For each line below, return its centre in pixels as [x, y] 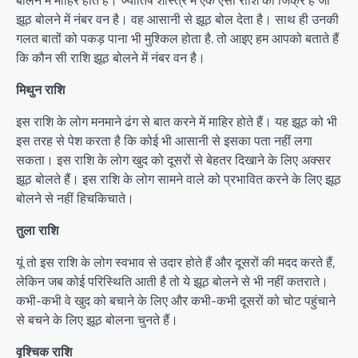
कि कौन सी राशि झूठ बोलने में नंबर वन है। [111, 57]
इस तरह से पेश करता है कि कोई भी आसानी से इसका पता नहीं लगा [164, 140]
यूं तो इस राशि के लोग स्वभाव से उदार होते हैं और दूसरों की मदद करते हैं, [176, 262]
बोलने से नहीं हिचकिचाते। [75, 198]
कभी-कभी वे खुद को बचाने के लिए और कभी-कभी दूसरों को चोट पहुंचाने [176, 300]
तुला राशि [37, 230]
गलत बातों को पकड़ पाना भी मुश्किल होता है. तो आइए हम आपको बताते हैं [177, 38]
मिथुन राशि [40, 89]
